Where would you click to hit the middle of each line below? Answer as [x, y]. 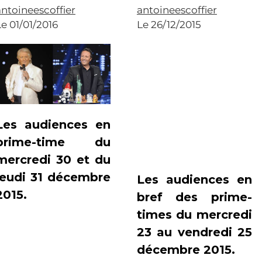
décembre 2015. [186, 249]
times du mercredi [194, 214]
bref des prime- [194, 197]
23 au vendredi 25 [194, 232]
